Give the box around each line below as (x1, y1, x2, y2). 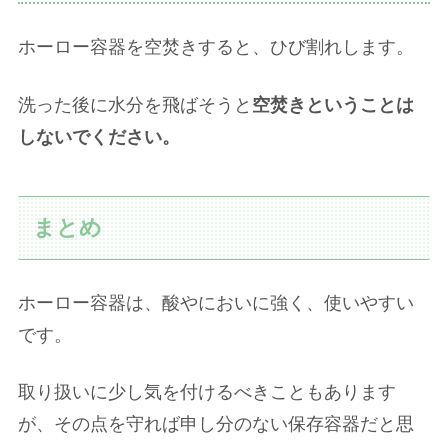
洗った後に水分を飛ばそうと (18, 94, 252, 115)
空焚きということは (252, 94, 414, 115)
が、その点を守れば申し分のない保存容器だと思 (18, 414, 414, 435)
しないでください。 (18, 126, 180, 147)
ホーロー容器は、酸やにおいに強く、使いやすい (18, 293, 414, 314)
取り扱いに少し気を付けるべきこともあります (18, 382, 396, 403)
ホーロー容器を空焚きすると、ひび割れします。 (18, 37, 414, 58)
